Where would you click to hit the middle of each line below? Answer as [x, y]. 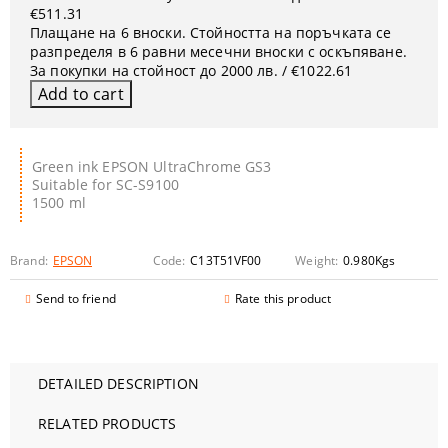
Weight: [317, 260]
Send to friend [76, 298]
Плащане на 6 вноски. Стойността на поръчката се [211, 32]
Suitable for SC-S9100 [105, 184]
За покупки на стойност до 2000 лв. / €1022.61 [191, 70]
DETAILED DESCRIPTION [118, 383]
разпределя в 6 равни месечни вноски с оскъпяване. [218, 51]
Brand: [29, 260]
